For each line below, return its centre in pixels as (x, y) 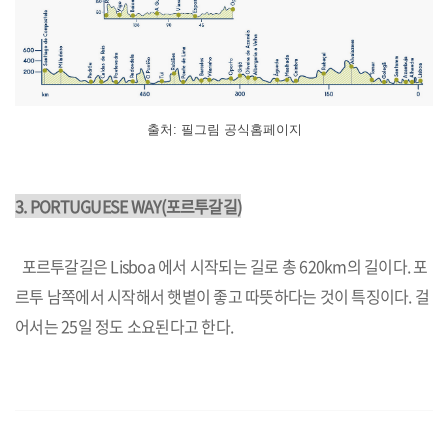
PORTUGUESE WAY (95, 206)
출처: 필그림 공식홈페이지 (224, 130)
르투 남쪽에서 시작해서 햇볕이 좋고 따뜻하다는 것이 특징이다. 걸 (222, 296)
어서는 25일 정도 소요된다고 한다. (126, 326)
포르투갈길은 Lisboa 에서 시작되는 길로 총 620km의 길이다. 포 (221, 266)
